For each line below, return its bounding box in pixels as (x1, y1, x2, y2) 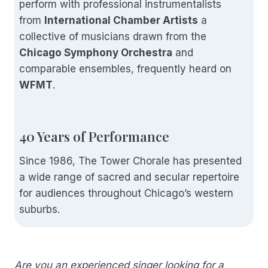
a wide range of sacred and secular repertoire (19, 170, 239, 183)
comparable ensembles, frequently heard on (19, 62, 232, 75)
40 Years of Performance (19, 127, 169, 145)
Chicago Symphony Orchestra (19, 46, 172, 59)
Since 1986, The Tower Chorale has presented (19, 154, 242, 167)
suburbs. (19, 203, 60, 215)
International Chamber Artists (44, 14, 198, 26)
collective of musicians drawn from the (19, 30, 206, 42)
